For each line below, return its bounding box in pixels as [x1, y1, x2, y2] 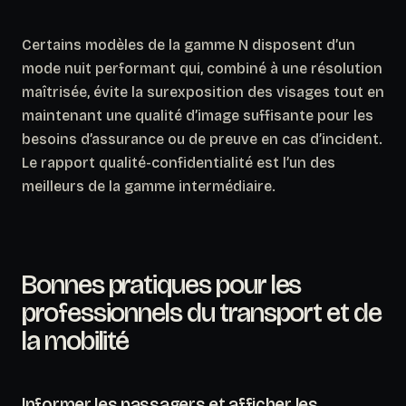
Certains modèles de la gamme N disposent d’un [22, 35, 355, 53]
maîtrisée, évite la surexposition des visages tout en [22, 82, 384, 101]
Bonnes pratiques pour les [22, 267, 302, 301]
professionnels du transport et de [22, 295, 382, 329]
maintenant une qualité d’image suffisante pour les [22, 106, 373, 124]
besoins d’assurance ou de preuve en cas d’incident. [22, 130, 382, 148]
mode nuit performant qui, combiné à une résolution [22, 59, 382, 77]
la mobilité [22, 324, 130, 357]
